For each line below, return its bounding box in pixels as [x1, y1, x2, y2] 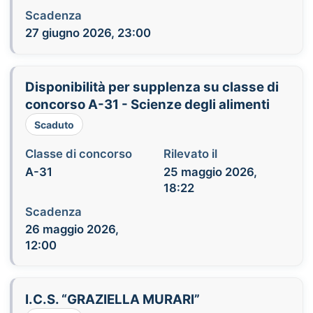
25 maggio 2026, [163, 164, 257, 179]
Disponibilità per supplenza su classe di [24, 79, 279, 96]
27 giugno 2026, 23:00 [24, 26, 151, 41]
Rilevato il [163, 147, 217, 161]
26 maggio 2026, [24, 221, 119, 236]
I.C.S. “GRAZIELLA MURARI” [24, 291, 200, 307]
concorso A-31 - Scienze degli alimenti [24, 96, 270, 113]
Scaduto [34, 118, 74, 131]
